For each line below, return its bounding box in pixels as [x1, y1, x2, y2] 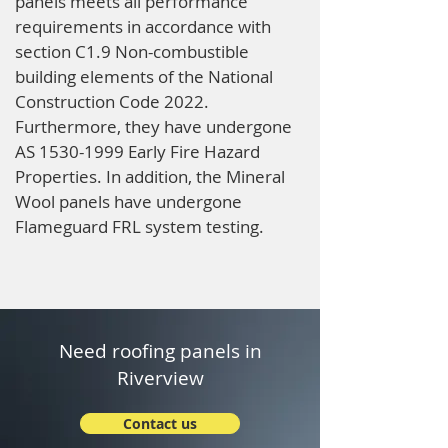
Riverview [116, 365, 204, 391]
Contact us [123, 414, 197, 433]
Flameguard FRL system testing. [15, 215, 264, 238]
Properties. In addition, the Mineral [15, 165, 285, 188]
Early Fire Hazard [124, 140, 260, 163]
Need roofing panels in [58, 338, 262, 364]
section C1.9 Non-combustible [15, 40, 249, 63]
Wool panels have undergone [15, 190, 242, 213]
